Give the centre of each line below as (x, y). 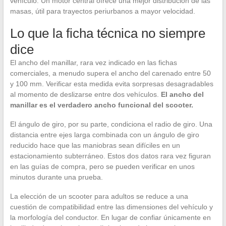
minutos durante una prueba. (56, 177)
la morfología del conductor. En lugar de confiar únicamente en (110, 218)
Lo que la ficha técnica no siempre (107, 34)
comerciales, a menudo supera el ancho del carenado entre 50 (110, 73)
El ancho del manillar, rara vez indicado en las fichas (93, 63)
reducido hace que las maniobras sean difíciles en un (95, 146)
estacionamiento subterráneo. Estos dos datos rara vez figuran (110, 156)
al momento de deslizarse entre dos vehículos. (85, 95)
